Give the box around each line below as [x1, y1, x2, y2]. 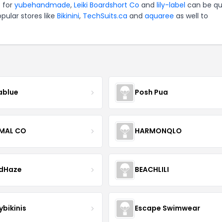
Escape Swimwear [134, 203, 200, 214]
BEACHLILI [134, 165, 169, 175]
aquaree [145, 10, 174, 21]
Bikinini [57, 10, 79, 21]
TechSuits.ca [83, 10, 127, 21]
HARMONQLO [134, 126, 182, 136]
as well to [174, 10, 208, 21]
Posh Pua [134, 87, 168, 98]
